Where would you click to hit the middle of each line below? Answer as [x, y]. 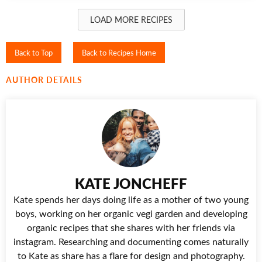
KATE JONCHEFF [131, 183]
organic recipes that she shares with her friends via [131, 227]
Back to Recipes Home [119, 52]
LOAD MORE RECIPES [131, 19]
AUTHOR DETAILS [44, 80]
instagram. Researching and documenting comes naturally [131, 241]
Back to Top [34, 52]
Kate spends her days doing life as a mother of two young [131, 199]
